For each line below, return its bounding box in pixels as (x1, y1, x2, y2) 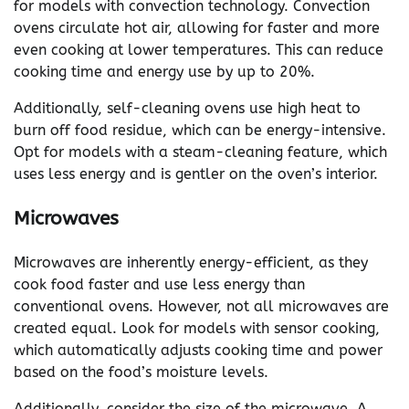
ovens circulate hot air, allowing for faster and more (14, 19, 380, 37)
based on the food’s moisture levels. (14, 363, 268, 381)
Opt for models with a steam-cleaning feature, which (14, 143, 387, 162)
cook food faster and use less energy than (14, 276, 305, 293)
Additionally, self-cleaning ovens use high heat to (14, 100, 361, 118)
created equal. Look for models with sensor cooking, (14, 320, 380, 337)
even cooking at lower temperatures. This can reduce (14, 41, 383, 59)
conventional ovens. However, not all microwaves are (14, 298, 389, 315)
